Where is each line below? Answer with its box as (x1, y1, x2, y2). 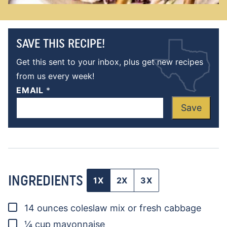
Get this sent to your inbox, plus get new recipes (16, 57, 203, 67)
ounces (37, 203, 68, 214)
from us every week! (16, 71, 94, 82)
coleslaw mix (70, 203, 125, 214)
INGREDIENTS (8, 171, 87, 189)
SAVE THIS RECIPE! (16, 36, 105, 51)
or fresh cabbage (128, 203, 201, 214)
